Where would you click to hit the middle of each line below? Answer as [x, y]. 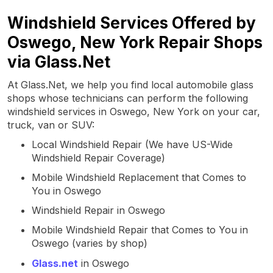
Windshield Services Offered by [132, 23]
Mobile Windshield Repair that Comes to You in [140, 229]
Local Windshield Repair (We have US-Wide [132, 144]
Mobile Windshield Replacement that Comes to [139, 177]
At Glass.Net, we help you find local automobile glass [130, 84]
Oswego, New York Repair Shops [135, 42]
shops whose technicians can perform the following [128, 98]
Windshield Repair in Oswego [98, 210]
